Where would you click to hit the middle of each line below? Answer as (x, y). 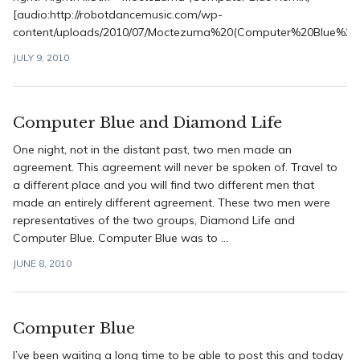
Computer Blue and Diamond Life (147, 123)
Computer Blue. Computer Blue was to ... (121, 238)
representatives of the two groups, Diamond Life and (154, 220)
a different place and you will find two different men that (164, 185)
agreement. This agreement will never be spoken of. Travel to (175, 167)
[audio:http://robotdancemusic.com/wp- (118, 14)
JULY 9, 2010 (41, 57)
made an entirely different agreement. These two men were (172, 202)
